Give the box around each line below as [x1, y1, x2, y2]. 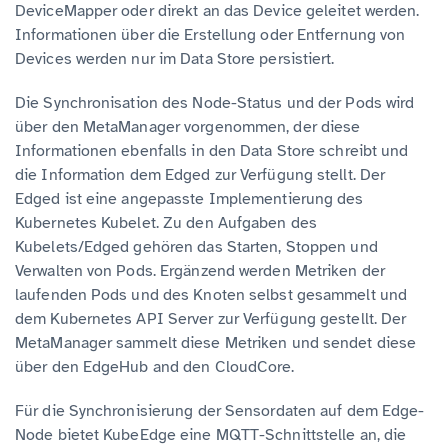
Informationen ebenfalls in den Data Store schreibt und [15, 141, 409, 162]
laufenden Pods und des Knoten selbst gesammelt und [15, 285, 408, 306]
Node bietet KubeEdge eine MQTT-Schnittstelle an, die [15, 425, 407, 446]
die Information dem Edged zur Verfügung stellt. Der [15, 165, 386, 186]
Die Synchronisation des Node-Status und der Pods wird [15, 93, 415, 114]
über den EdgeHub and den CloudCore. [15, 357, 295, 378]
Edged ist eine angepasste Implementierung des [15, 189, 364, 210]
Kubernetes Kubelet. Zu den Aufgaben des [15, 213, 317, 234]
